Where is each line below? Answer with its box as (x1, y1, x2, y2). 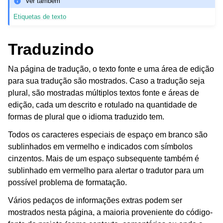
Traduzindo (8, 40, 94, 59)
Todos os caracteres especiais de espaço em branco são (8, 130, 208, 139)
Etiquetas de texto (13, 13, 67, 21)
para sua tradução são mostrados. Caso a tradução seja (8, 77, 205, 86)
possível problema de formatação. (8, 178, 127, 187)
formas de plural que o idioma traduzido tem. (8, 112, 164, 121)
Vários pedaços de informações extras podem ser (8, 196, 182, 205)
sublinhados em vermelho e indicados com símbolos (8, 142, 193, 151)
